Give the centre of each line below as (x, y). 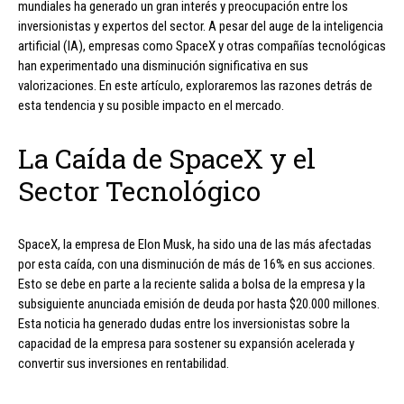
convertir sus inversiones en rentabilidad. (124, 363)
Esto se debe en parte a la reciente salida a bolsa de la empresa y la (192, 284)
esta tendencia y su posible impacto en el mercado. (151, 105)
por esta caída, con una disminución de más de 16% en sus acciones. (197, 264)
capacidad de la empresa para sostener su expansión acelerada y (186, 343)
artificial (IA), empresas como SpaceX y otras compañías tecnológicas (202, 46)
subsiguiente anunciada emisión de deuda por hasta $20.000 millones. (199, 303)
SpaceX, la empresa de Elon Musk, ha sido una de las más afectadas (195, 244)
